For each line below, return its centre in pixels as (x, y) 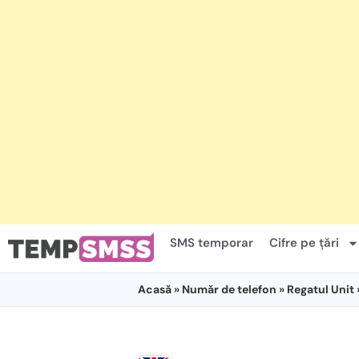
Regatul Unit (321, 289)
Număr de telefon (229, 289)
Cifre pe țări (304, 243)
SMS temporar (211, 243)
